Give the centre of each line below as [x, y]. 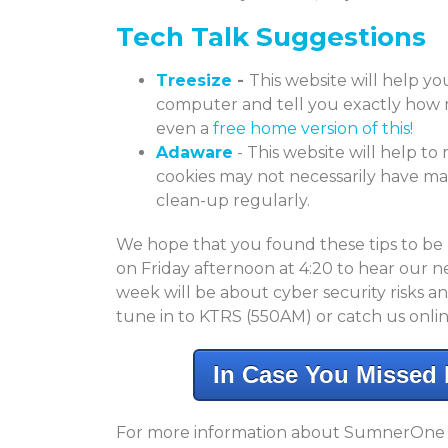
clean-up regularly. [233, 200]
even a [184, 128]
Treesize [194, 80]
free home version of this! [313, 128]
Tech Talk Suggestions [271, 36]
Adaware [194, 152]
